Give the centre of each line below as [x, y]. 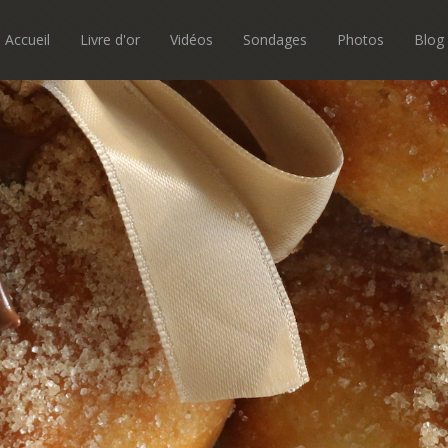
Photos [360, 39]
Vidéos [191, 39]
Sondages [274, 39]
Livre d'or [109, 39]
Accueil [27, 39]
